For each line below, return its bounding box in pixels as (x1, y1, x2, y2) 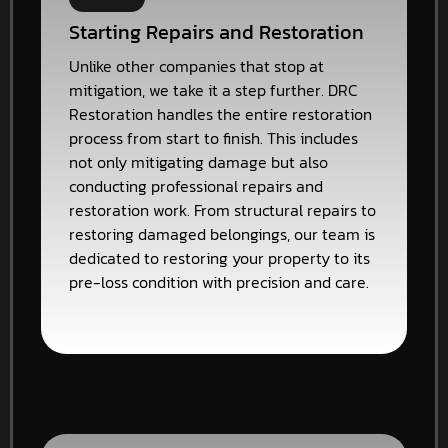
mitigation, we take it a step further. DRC (69, 77, 358, 102)
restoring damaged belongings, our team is (69, 221, 375, 246)
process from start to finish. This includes (69, 125, 358, 150)
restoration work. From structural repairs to (69, 197, 376, 222)
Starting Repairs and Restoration (69, 16, 364, 47)
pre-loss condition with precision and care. (69, 269, 369, 294)
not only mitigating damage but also (69, 149, 328, 174)
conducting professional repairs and (69, 173, 323, 198)
